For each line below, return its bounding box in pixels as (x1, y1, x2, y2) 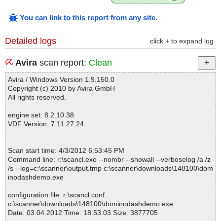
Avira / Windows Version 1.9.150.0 (8, 75, 114, 84)
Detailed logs (5, 36, 56, 46)
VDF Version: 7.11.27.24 (8, 120, 84, 128)
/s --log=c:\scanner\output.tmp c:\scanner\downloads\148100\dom (8, 164, 213, 173)
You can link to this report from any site (20, 13, 155, 22)
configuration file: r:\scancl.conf (8, 191, 105, 199)
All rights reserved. (8, 93, 66, 102)
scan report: (37, 58, 89, 68)
